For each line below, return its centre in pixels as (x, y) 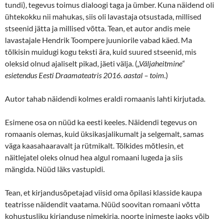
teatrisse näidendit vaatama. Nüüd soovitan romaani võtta (102, 204)
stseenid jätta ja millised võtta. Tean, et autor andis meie (98, 28)
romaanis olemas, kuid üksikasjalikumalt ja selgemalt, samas (104, 133)
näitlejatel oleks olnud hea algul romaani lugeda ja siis (94, 157)
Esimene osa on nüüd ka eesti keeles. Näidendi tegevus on (101, 122)
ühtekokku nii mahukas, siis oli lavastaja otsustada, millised (103, 16)
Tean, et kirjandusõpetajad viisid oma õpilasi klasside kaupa (103, 192)
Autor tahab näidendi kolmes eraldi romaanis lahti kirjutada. (105, 98)
